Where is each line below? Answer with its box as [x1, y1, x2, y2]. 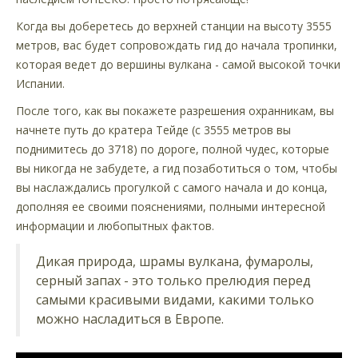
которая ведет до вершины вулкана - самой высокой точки [16, 57, 340, 73]
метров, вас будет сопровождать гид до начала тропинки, [16, 38, 337, 54]
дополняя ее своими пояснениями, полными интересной [16, 199, 325, 215]
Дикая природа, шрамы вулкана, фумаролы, [36, 253, 313, 271]
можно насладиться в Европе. [36, 310, 224, 328]
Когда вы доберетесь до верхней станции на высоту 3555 [16, 18, 332, 34]
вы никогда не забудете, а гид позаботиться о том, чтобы [16, 161, 337, 177]
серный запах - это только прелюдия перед [36, 272, 311, 290]
